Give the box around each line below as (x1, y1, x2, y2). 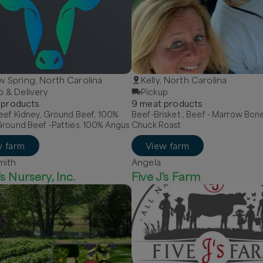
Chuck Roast (131, 120, 181, 130)
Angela (131, 157, 161, 167)
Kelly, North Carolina (141, 75, 227, 85)
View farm (146, 140, 190, 151)
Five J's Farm (131, 169, 201, 183)
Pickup (141, 86, 168, 97)
